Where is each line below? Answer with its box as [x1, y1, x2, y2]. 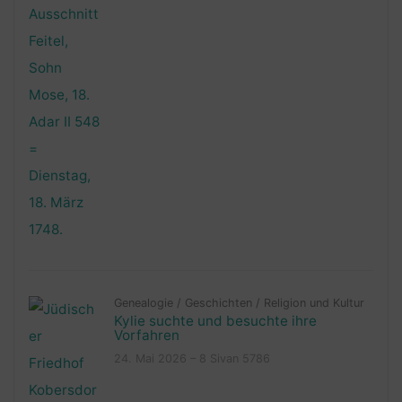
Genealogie [113, 295, 173, 310]
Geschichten [184, 295, 252, 310]
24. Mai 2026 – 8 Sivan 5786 [113, 351, 270, 365]
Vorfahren [113, 326, 179, 344]
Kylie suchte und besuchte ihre [113, 311, 317, 329]
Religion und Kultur [263, 295, 364, 310]
